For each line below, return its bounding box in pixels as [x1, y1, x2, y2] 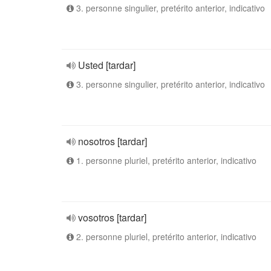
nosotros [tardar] [78, 134, 147, 148]
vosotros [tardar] [78, 211, 146, 224]
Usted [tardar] [78, 58, 135, 72]
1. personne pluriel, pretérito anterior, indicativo [74, 154, 256, 166]
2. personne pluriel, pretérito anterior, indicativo [74, 230, 256, 243]
